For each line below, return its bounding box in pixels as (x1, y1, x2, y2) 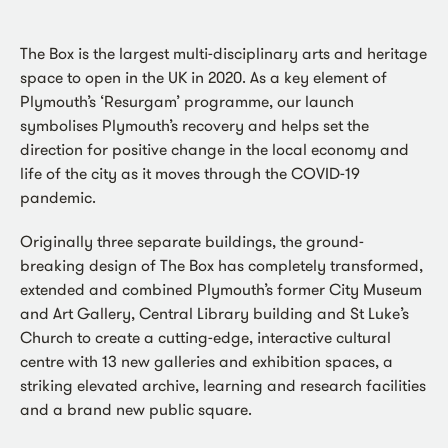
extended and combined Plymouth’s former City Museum (20, 278, 422, 299)
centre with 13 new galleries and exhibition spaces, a (20, 350, 393, 371)
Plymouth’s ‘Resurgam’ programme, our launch (20, 90, 354, 111)
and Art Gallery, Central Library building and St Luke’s (20, 302, 409, 323)
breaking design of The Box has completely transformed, (20, 254, 423, 275)
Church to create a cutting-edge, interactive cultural (20, 326, 391, 347)
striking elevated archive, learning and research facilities (20, 374, 426, 395)
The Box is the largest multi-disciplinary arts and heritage (20, 42, 427, 63)
